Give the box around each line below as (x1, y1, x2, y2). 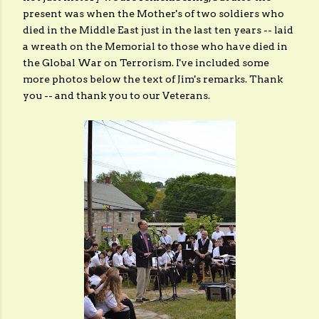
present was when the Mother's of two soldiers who (23, 8, 284, 19)
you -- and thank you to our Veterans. (23, 90, 210, 101)
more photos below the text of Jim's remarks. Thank (23, 73, 283, 85)
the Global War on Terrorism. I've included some (23, 57, 269, 68)
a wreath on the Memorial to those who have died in (23, 41, 288, 52)
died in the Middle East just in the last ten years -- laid (23, 24, 293, 36)
